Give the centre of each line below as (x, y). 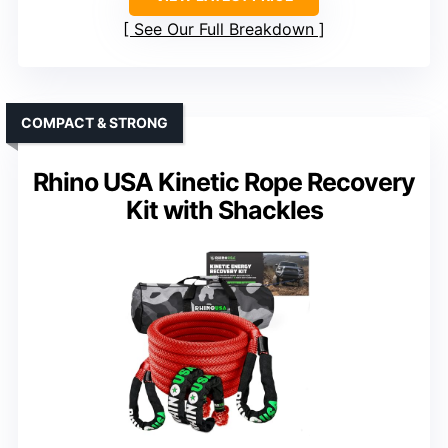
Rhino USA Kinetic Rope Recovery (224, 181)
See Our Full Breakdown (224, 28)
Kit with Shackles (224, 209)
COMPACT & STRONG (94, 122)
